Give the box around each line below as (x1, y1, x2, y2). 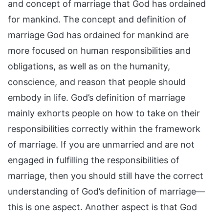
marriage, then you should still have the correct (8, 171, 203, 181)
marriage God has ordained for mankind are (8, 30, 189, 41)
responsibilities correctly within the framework (8, 124, 200, 134)
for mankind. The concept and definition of (8, 14, 187, 25)
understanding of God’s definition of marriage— (8, 186, 205, 197)
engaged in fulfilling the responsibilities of (8, 155, 179, 166)
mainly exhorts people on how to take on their (8, 108, 200, 119)
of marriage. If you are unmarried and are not (8, 139, 195, 150)
